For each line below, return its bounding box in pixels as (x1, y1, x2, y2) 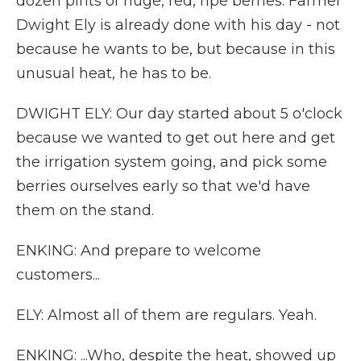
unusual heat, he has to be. (16, 64, 211, 82)
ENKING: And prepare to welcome (16, 242, 261, 259)
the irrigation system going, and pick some (16, 153, 327, 171)
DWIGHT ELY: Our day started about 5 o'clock (16, 105, 342, 122)
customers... (16, 266, 100, 284)
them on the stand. (16, 201, 154, 219)
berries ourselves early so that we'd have (16, 177, 310, 195)
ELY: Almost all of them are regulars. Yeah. (16, 306, 317, 324)
